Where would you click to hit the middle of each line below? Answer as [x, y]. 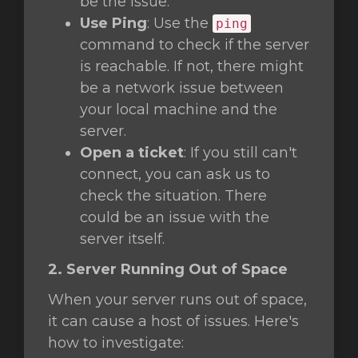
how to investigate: [116, 343]
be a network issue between [182, 88]
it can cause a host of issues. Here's [173, 321]
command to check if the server [195, 45]
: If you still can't [241, 153]
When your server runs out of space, [177, 300]
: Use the [180, 23]
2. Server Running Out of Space [168, 269]
